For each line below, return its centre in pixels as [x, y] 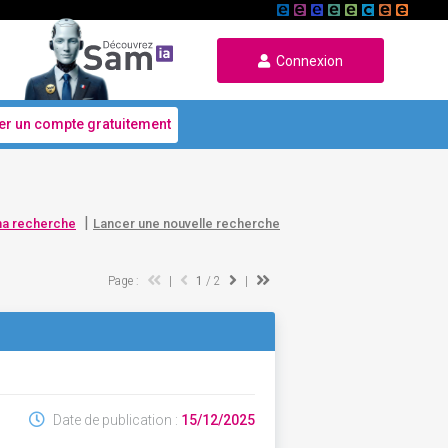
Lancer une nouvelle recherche [186, 223]
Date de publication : [115, 420]
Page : [124, 281]
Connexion [306, 60]
